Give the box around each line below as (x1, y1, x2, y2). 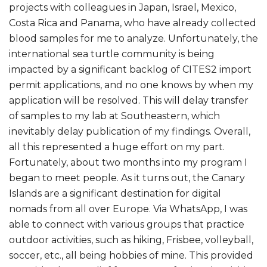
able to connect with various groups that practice (9, 219, 244, 231)
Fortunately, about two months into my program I (9, 157, 247, 169)
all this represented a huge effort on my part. (9, 141, 225, 153)
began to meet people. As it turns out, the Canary (9, 172, 245, 184)
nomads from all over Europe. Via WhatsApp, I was (9, 203, 247, 215)
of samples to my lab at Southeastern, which (9, 110, 220, 122)
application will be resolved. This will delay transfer (9, 95, 249, 107)
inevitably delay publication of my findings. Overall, (9, 126, 250, 138)
